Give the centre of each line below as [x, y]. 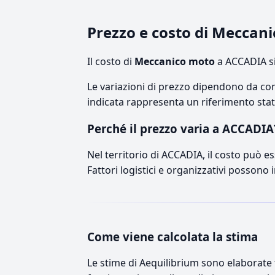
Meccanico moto [175, 61]
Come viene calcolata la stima [172, 236]
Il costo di [111, 61]
